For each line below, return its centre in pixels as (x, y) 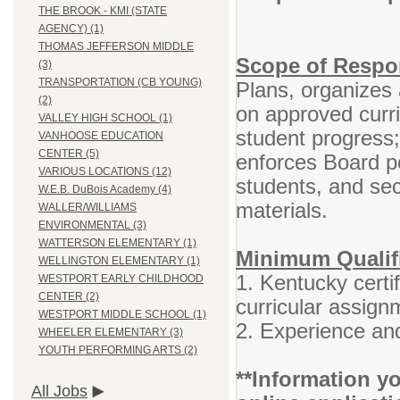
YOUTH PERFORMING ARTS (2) (118, 350)
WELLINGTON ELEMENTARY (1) (119, 261)
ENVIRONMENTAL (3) (92, 225)
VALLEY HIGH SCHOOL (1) (105, 118)
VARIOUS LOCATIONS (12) (105, 172)
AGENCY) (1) (71, 29)
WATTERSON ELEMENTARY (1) (117, 243)
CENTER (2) (69, 297)
